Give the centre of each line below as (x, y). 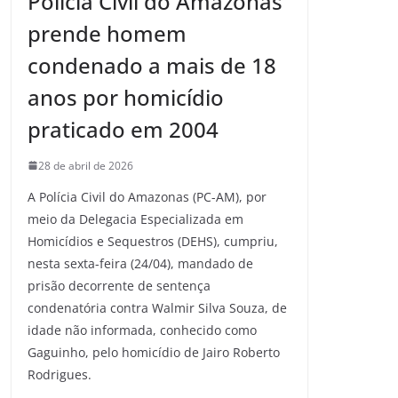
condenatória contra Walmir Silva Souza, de (157, 307)
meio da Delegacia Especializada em (135, 219)
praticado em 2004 (123, 129)
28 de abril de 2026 (86, 165)
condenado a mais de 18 (152, 65)
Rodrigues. (60, 374)
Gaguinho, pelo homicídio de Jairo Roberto (154, 352)
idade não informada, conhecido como (142, 330)
